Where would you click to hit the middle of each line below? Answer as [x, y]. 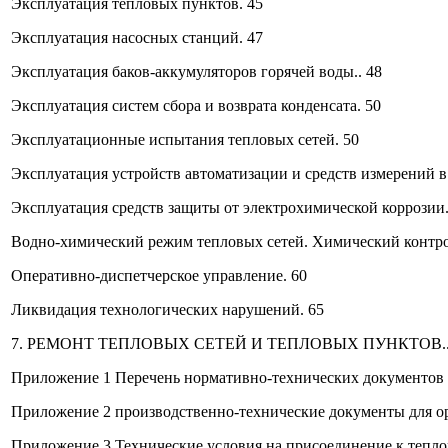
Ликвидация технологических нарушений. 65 [167, 309]
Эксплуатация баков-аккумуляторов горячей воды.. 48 [196, 71]
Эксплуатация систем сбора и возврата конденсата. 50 [196, 105]
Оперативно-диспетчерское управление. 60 [159, 275]
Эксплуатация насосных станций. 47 [137, 37]
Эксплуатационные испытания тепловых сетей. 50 [185, 139]
